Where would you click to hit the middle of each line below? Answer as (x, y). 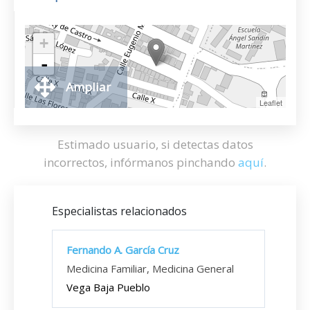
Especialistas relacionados (119, 211)
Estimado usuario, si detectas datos (155, 144)
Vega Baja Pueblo (108, 287)
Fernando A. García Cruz (123, 250)
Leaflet (271, 102)
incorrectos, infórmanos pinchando (141, 162)
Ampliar (88, 87)
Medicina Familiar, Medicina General (150, 268)
